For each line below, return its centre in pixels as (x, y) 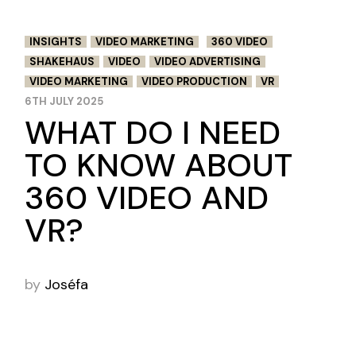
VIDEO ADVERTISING (208, 61)
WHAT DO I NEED (153, 132)
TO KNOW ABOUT (159, 165)
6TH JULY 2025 (64, 101)
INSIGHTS (56, 41)
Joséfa (67, 285)
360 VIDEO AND (147, 197)
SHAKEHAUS (62, 61)
